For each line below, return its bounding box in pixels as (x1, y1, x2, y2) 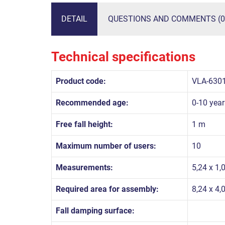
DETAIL (61, 14, 87, 24)
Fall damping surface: (56, 205, 135, 215)
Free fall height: (56, 119, 113, 129)
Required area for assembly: (56, 184, 159, 194)
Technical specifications (51, 49, 195, 64)
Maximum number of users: (56, 141, 156, 151)
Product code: (56, 76, 106, 86)
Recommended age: (56, 97, 129, 107)
